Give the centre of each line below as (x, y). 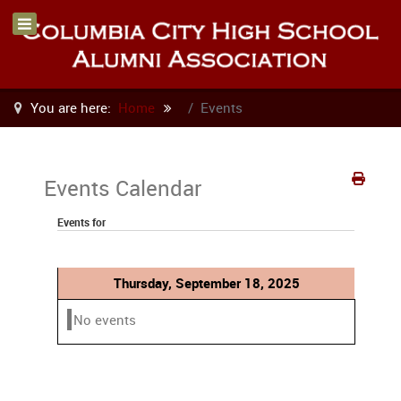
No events (105, 319)
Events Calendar (123, 188)
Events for (81, 222)
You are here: (73, 107)
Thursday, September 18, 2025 (206, 282)
